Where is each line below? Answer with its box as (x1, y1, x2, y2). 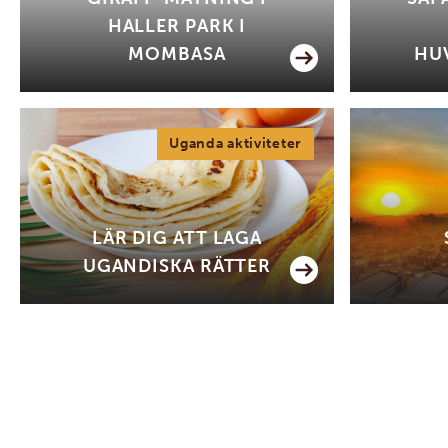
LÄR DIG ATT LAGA (91, 226, 263, 249)
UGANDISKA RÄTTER (82, 254, 272, 277)
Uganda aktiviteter (169, 134, 302, 152)
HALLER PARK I (107, 14, 247, 37)
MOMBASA (128, 42, 226, 65)
